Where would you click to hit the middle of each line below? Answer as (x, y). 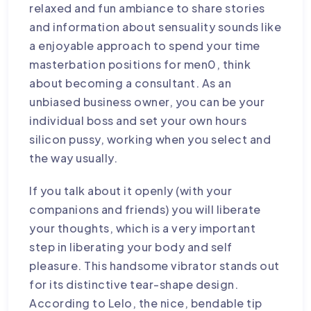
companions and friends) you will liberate (145, 209)
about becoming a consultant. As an (131, 83)
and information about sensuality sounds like (155, 26)
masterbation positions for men (119, 64)
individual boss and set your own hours (138, 120)
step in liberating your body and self (131, 246)
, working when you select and (186, 139)
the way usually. (74, 158)
